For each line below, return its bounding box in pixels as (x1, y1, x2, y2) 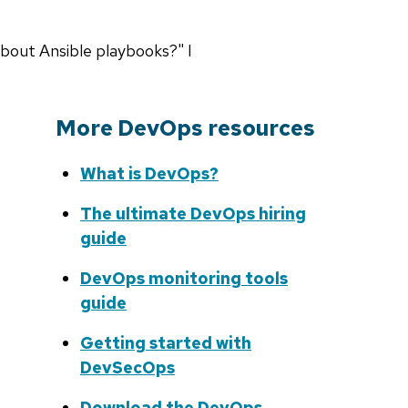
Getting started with (80, 332, 251, 354)
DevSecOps (80, 357, 175, 379)
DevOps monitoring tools (80, 268, 288, 290)
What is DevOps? (80, 163, 219, 185)
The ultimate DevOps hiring (80, 203, 306, 225)
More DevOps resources (56, 114, 315, 143)
